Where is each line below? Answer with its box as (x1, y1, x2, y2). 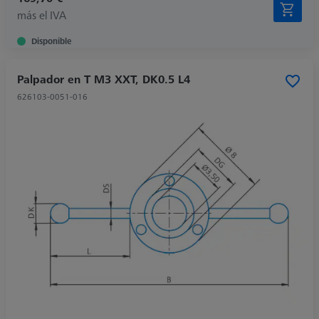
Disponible (31, 34, 71, 47)
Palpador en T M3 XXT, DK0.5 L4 (17, 70, 190, 87)
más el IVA (17, 6, 66, 23)
